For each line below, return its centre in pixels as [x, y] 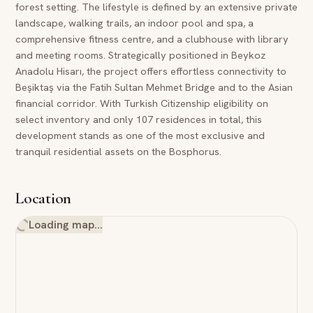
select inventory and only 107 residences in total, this [139, 119]
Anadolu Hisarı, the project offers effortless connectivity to [151, 71]
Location [44, 198]
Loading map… [66, 225]
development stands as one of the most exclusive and [140, 135]
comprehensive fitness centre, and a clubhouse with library [152, 39]
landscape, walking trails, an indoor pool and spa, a [134, 23]
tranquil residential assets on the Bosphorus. [118, 151]
